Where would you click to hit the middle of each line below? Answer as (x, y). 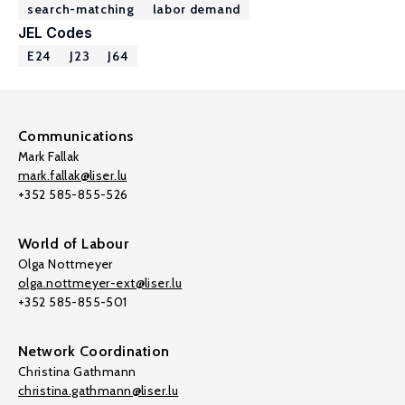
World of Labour (74, 244)
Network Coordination (94, 351)
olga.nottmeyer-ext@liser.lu (100, 283)
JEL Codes (55, 33)
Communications (76, 136)
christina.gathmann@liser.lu (99, 391)
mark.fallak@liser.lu (73, 175)
